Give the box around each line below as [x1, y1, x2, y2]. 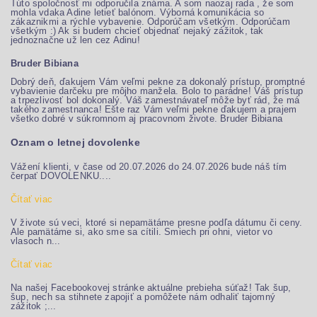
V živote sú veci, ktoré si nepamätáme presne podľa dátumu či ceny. [11, 217, 303, 228]
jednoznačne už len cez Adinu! [11, 35, 140, 45]
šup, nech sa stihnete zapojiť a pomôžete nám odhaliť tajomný [11, 292, 276, 302]
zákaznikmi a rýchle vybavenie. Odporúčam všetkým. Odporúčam [11, 16, 290, 27]
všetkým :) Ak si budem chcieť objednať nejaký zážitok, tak [11, 25, 264, 36]
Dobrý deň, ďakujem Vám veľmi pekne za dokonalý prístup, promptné [11, 76, 305, 87]
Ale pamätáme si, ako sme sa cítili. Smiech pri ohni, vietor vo [11, 226, 273, 237]
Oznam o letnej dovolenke [11, 137, 140, 148]
